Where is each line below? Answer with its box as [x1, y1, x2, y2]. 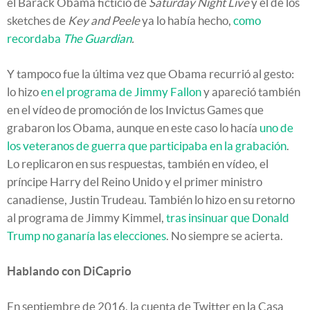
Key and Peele [68, 14, 140, 28]
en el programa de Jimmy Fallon [41, 85, 201, 99]
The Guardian [63, 32, 131, 46]
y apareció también [201, 85, 300, 99]
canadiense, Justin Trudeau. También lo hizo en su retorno [7, 193, 295, 207]
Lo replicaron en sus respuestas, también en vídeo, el [7, 157, 268, 171]
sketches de [7, 14, 68, 28]
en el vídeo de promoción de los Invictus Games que [7, 103, 264, 117]
